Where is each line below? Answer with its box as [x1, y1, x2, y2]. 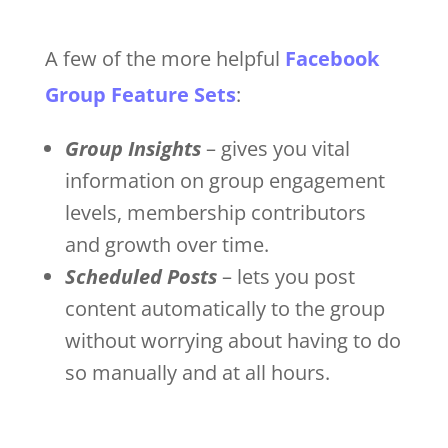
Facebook [284, 44, 379, 72]
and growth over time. [64, 230, 274, 258]
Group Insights [64, 134, 201, 162]
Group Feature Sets [44, 80, 236, 108]
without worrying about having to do [64, 326, 401, 354]
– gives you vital [205, 134, 350, 162]
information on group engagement [64, 166, 385, 194]
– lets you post [221, 262, 355, 290]
